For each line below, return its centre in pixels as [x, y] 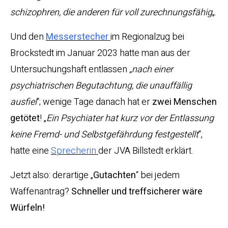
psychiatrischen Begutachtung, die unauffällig [101, 86]
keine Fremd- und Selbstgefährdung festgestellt [104, 135]
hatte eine [31, 151]
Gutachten [115, 176]
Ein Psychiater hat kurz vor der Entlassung [130, 119]
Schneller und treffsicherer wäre [137, 192]
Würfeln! [27, 208]
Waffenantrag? [41, 192]
